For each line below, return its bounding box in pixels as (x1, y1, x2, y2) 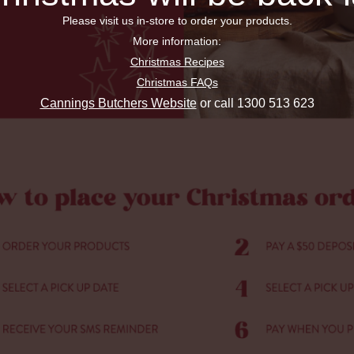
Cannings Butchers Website (40, 96, 197, 110)
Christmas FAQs (136, 76, 218, 88)
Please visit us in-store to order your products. (62, 14, 292, 27)
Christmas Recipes (130, 55, 224, 68)
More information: (133, 35, 221, 47)
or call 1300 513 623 (196, 96, 314, 110)
